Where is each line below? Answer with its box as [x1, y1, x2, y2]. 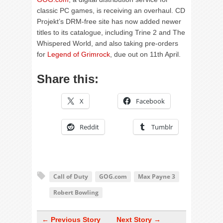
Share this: [37, 72, 99, 86]
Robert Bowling [53, 188, 99, 197]
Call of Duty [53, 172, 88, 181]
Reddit [80, 122, 99, 131]
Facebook [136, 97, 165, 106]
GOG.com [99, 172, 127, 181]
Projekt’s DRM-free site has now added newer [37, 17, 181, 25]
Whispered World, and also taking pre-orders [37, 39, 178, 47]
